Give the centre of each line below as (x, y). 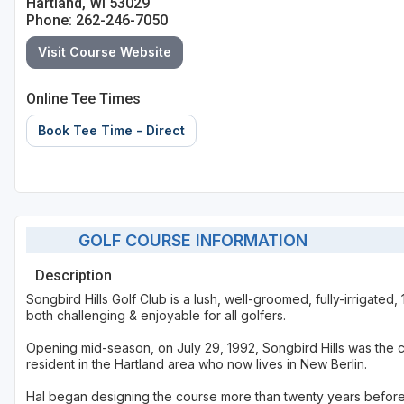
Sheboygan (73, 29)
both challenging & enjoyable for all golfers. (156, 316)
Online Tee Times (83, 99)
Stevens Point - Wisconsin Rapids (137, 63)
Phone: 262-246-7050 (97, 21)
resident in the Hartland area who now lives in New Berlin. (197, 364)
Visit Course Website (105, 52)
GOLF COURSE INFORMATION (186, 240)
